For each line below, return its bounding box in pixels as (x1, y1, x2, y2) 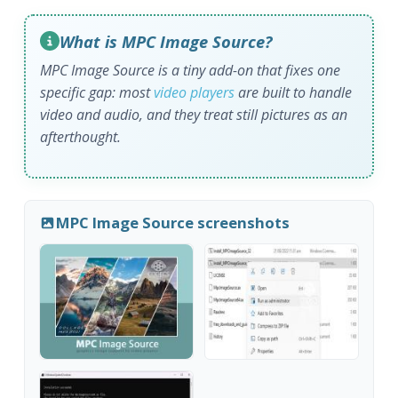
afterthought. (40, 126, 122, 147)
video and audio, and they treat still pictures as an (40, 104, 348, 124)
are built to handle (235, 82, 353, 102)
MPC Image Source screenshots (55, 212, 290, 234)
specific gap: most (40, 82, 155, 102)
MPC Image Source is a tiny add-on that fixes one (40, 60, 341, 80)
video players (154, 82, 235, 102)
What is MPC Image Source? (60, 29, 273, 52)
